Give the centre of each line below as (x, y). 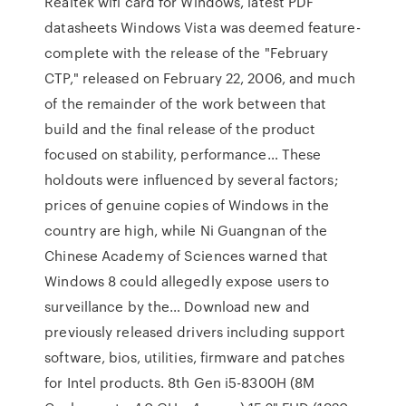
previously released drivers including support (195, 332)
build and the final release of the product (180, 129)
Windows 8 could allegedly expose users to (187, 281)
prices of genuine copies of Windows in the (187, 205)
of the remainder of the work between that (186, 103)
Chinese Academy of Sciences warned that (187, 256)
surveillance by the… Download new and (177, 306)
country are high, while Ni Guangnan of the (186, 230)
